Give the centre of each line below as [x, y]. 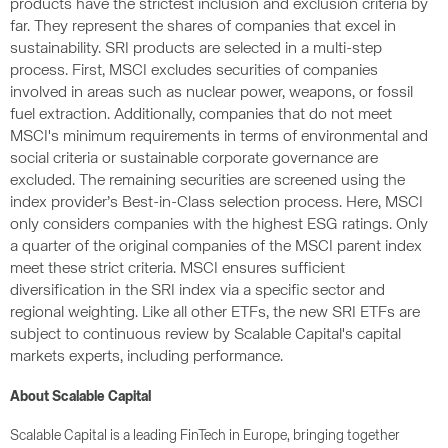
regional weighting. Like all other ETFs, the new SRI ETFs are [215, 313]
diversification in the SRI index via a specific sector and [197, 291]
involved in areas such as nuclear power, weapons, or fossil [211, 93]
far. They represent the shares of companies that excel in [203, 27]
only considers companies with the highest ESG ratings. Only [219, 225]
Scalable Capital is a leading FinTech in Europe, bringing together [205, 436]
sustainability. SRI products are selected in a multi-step [196, 49]
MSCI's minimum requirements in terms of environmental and [219, 137]
